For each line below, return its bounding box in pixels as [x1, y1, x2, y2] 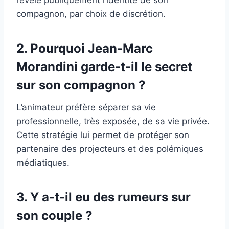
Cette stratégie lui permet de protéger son [16, 129, 189, 140]
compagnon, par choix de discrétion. [16, 8, 166, 19]
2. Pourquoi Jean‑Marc [16, 40, 153, 56]
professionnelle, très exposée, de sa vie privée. [16, 116, 210, 126]
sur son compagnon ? [16, 77, 146, 93]
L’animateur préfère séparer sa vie [16, 102, 156, 112]
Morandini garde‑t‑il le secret [16, 59, 192, 74]
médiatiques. [16, 157, 70, 168]
